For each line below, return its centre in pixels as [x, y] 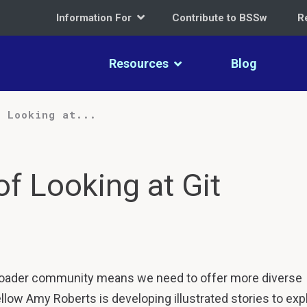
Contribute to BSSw [220, 18]
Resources [140, 63]
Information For [95, 18]
